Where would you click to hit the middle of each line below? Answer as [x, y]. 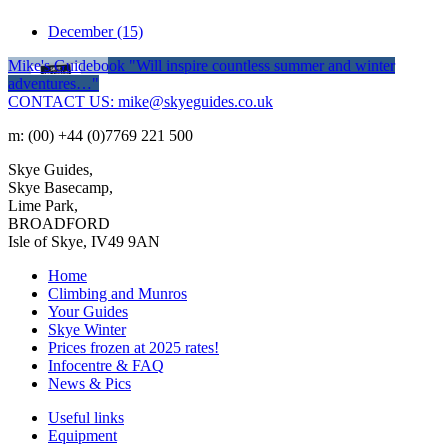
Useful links [86, 418]
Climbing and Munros [117, 294]
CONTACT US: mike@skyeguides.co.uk [140, 102]
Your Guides [88, 312]
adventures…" [53, 84]
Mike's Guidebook [66, 66]
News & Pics [89, 384]
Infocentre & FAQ [106, 366]
